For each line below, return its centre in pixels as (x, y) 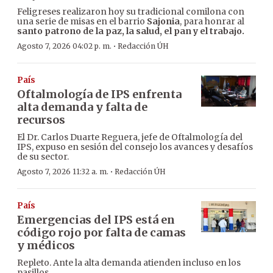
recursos (41, 120)
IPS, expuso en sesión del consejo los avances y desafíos (135, 147)
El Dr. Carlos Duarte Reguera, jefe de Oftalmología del (130, 137)
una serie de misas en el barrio (82, 22)
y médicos (46, 246)
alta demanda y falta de (82, 107)
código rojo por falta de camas (101, 233)
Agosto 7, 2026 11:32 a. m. (63, 172)
